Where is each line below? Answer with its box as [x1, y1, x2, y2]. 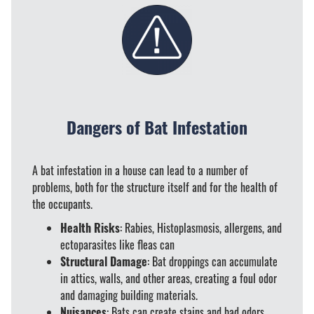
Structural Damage [60, 252, 147, 270]
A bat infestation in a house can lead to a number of [32, 161, 248, 179]
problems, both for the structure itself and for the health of [32, 178, 278, 196]
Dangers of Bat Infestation [67, 114, 247, 139]
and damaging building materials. [60, 286, 198, 303]
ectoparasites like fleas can [60, 235, 177, 253]
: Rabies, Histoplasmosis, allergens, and [120, 219, 282, 236]
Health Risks [60, 219, 120, 236]
